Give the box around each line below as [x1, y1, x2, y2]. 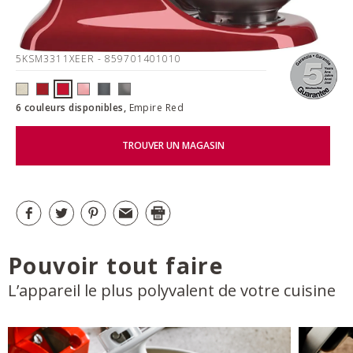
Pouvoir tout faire [8, 250, 224, 281]
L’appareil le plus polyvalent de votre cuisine [8, 279, 336, 301]
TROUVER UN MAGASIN [121, 139, 225, 153]
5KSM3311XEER [16, 52, 98, 65]
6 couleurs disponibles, [16, 100, 129, 114]
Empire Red [128, 100, 184, 114]
